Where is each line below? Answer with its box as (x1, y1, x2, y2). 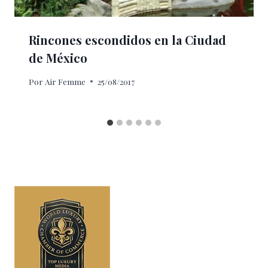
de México (29, 50, 87, 66)
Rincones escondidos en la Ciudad (29, 32, 226, 48)
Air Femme (45, 75, 86, 87)
